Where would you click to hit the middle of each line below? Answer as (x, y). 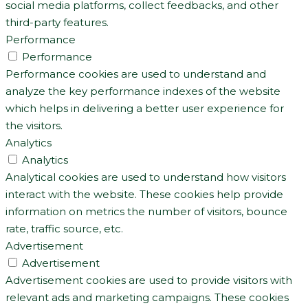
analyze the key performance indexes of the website (143, 91)
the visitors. (34, 125)
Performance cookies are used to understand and (136, 74)
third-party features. (57, 22)
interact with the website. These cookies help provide (144, 194)
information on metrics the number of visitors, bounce (146, 211)
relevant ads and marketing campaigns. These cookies (147, 297)
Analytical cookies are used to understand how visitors (146, 177)
